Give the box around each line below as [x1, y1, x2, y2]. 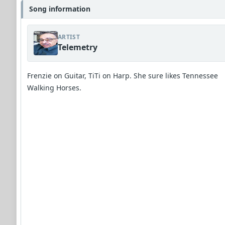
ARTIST [58, 33, 80, 41]
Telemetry [58, 42, 97, 53]
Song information [29, 4, 90, 14]
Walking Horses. [27, 83, 81, 92]
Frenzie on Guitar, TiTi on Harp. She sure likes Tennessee [27, 71, 218, 80]
